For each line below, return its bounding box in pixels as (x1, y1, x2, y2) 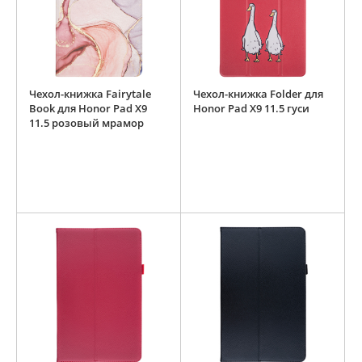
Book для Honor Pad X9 (29, 101, 147, 116)
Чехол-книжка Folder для (193, 86, 323, 102)
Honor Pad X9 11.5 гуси (193, 101, 309, 116)
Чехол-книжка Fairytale (29, 86, 151, 102)
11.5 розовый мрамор (29, 116, 144, 131)
